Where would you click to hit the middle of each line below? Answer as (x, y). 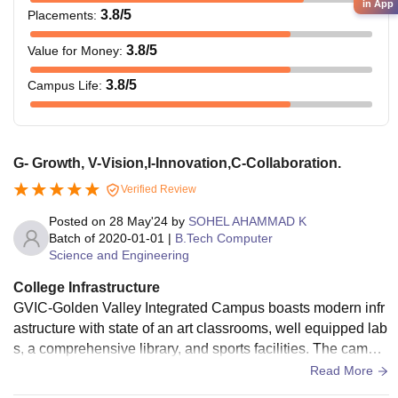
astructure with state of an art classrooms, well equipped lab (200, 328)
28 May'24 (139, 221)
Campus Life (63, 86)
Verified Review (157, 189)
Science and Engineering (119, 255)
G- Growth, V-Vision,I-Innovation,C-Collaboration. (177, 163)
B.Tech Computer (224, 238)
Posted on (79, 221)
